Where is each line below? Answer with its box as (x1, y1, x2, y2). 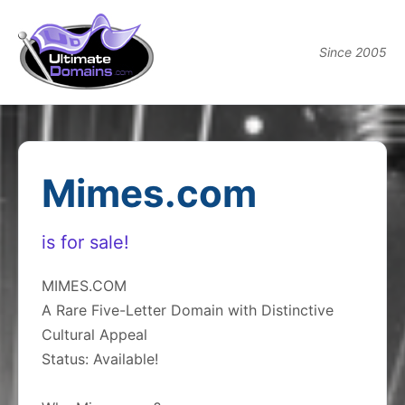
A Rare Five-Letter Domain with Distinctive (42, 301, 334, 319)
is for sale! (42, 231, 129, 253)
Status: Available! (42, 350, 158, 368)
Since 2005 (319, 44, 387, 60)
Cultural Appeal (42, 325, 147, 344)
